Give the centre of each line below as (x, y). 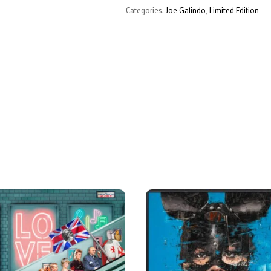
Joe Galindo (186, 10)
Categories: (146, 10)
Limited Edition (234, 10)
